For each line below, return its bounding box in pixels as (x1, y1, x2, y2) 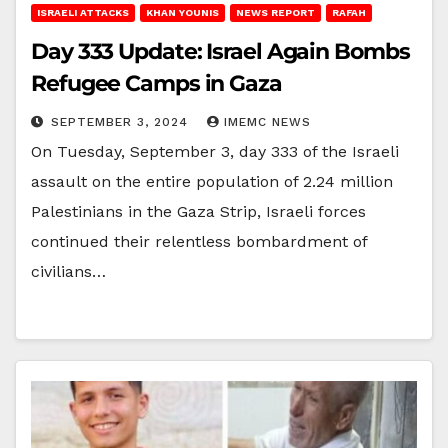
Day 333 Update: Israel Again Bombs (31, 37, 410, 65)
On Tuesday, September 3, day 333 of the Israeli (31, 141, 399, 161)
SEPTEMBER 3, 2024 (51, 114, 193, 129)
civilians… (31, 261, 106, 281)
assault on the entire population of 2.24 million (31, 171, 393, 191)
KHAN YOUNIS (146, 6, 219, 18)
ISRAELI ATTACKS (37, 6, 129, 18)
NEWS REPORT (236, 6, 315, 18)
